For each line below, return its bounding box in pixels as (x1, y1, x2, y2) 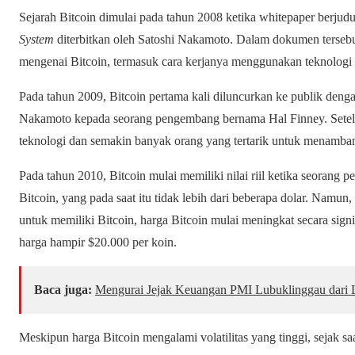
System (19, 32, 54, 46)
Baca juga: (34, 282, 92, 296)
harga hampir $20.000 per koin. (19, 235, 177, 249)
